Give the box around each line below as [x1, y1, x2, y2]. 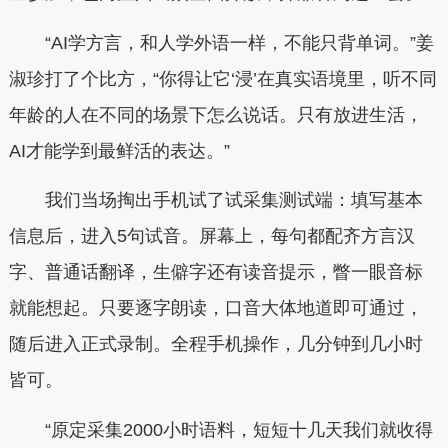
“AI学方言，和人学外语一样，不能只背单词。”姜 [8, 32, 434, 53]
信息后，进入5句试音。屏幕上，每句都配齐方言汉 [8, 226, 415, 247]
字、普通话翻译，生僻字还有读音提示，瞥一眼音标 [8, 262, 423, 283]
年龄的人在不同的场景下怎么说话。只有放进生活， [8, 104, 423, 125]
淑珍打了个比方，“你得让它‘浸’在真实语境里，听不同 [8, 68, 437, 89]
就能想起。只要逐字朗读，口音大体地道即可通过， [8, 298, 423, 319]
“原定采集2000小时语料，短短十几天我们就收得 [8, 419, 433, 440]
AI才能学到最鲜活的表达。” [8, 140, 230, 161]
